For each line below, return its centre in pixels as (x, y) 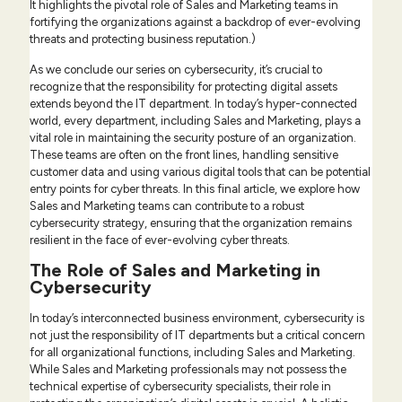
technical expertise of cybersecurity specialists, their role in (180, 387)
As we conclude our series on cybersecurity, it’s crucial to (176, 70)
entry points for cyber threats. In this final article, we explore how (195, 189)
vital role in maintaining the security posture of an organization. (193, 138)
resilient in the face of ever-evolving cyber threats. (160, 240)
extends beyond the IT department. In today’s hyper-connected (193, 104)
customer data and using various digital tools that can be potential (200, 172)
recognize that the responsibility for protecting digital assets (184, 87)
